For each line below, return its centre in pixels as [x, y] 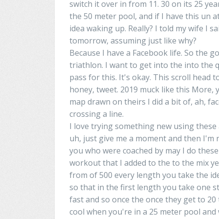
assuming [127, 40]
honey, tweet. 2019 [104, 89]
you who [85, 150]
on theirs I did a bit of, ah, [158, 101]
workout [85, 163]
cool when [88, 211]
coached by [142, 150]
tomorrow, [89, 40]
